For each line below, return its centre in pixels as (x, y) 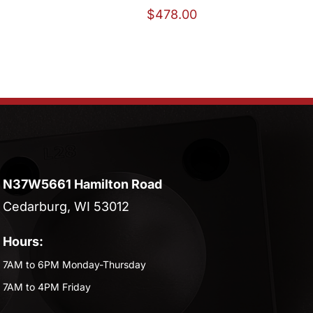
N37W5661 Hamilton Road (83, 184)
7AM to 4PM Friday (47, 286)
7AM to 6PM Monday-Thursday (75, 264)
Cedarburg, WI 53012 (66, 206)
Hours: (23, 241)
